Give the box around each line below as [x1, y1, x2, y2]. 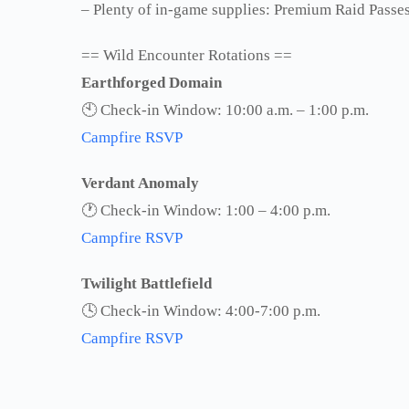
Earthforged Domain [81, 73, 222, 91]
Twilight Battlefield [81, 274, 212, 292]
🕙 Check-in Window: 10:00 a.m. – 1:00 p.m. [81, 100, 369, 119]
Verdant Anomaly [81, 173, 199, 192]
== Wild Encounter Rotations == [81, 46, 292, 64]
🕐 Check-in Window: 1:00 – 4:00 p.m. [81, 201, 330, 219]
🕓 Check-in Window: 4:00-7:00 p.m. [81, 301, 320, 320]
